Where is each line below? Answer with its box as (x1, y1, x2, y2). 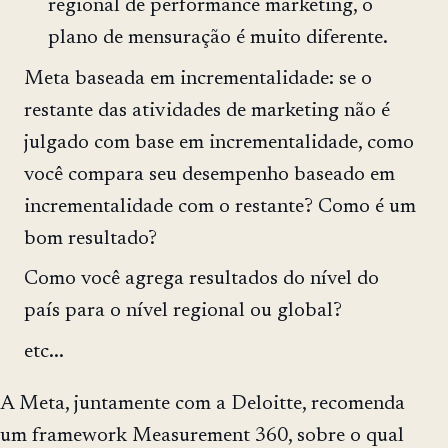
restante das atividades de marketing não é (24, 100, 390, 121)
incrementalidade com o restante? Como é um (24, 196, 416, 217)
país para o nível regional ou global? (24, 301, 342, 322)
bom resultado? (24, 228, 157, 249)
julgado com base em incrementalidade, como (24, 132, 414, 153)
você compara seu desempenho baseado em (24, 164, 395, 185)
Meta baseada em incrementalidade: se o (24, 68, 372, 89)
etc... (24, 342, 64, 363)
